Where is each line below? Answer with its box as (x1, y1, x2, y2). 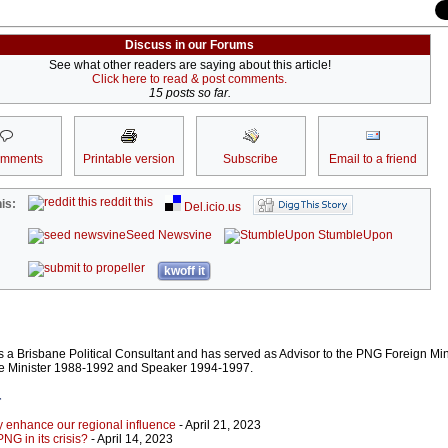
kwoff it (163, 264, 205, 279)
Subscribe (223, 152, 278, 167)
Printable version (82, 152, 175, 167)
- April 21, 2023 (176, 418, 261, 433)
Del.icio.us (181, 200, 242, 215)
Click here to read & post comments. (92, 72, 287, 87)
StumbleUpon (315, 228, 394, 243)
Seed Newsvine (126, 228, 213, 243)
